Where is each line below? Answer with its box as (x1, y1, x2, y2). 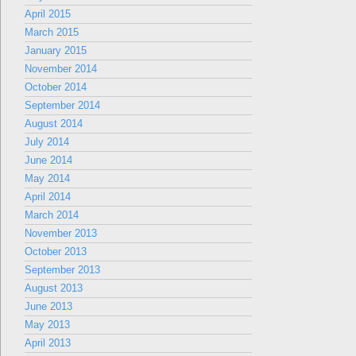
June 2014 (25, 154, 72, 166)
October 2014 (25, 81, 87, 93)
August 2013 (25, 282, 83, 294)
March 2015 (25, 26, 79, 38)
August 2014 (25, 118, 83, 130)
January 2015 (25, 44, 87, 56)
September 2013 (25, 264, 100, 276)
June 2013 (25, 300, 72, 312)
